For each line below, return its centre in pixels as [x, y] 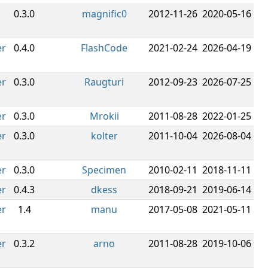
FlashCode [104, 48]
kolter [104, 136]
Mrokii [104, 116]
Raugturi [104, 82]
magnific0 [104, 14]
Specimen [104, 170]
